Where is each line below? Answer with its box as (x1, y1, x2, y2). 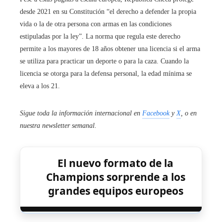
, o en (181, 110, 197, 117)
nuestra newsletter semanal (20, 122, 95, 130)
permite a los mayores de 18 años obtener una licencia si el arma (20, 45, 200, 53)
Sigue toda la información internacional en (20, 110, 142, 117)
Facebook (142, 110, 169, 117)
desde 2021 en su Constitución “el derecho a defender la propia (20, 8, 196, 16)
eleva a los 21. (20, 82, 60, 90)
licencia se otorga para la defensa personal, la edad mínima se (20, 70, 192, 78)
